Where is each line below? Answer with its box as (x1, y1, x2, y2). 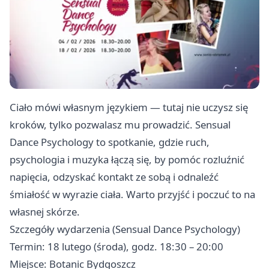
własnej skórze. (10, 205, 80, 219)
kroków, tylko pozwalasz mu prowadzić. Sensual (10, 118, 231, 132)
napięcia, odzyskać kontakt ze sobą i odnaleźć (10, 170, 219, 184)
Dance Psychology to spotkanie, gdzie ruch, (10, 135, 210, 150)
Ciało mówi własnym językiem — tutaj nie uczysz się (10, 100, 248, 115)
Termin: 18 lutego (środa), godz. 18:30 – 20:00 (10, 240, 223, 254)
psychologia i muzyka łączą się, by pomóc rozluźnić (10, 153, 244, 167)
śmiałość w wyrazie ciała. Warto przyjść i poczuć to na (10, 187, 255, 202)
